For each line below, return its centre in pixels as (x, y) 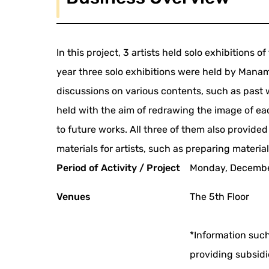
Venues (74, 197)
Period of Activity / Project (119, 168)
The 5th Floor (220, 197)
